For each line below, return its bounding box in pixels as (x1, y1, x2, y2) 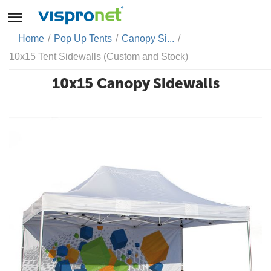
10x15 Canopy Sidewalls (51, 74, 220, 92)
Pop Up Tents (54, 33, 112, 44)
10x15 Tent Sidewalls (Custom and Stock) (9, 51, 188, 62)
